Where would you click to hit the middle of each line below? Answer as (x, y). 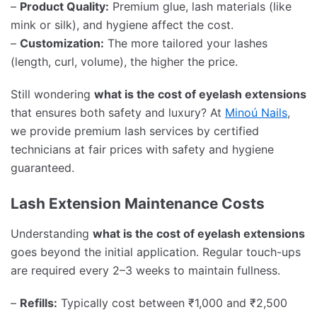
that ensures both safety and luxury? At (118, 112)
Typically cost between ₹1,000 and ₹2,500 (172, 303)
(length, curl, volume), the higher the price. (124, 61)
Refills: (39, 303)
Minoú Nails (256, 112)
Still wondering (52, 94)
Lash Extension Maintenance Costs (138, 203)
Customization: (62, 43)
